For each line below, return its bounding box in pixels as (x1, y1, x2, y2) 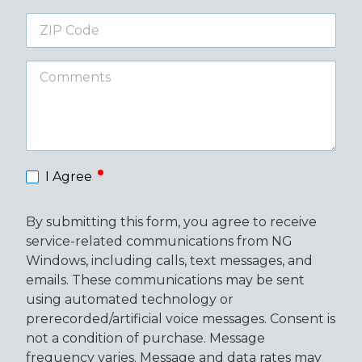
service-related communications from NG (26, 233, 293, 249)
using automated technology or (26, 291, 234, 307)
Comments (25, 61, 96, 77)
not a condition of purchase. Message (26, 330, 265, 346)
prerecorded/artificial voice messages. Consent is (26, 310, 335, 326)
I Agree (45, 168, 92, 184)
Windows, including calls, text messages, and (26, 252, 313, 268)
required (105, 161, 153, 176)
